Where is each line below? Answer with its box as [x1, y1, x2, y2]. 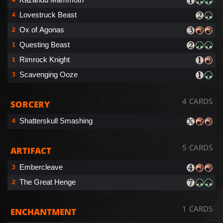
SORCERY [10, 98, 50, 110]
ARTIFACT [10, 144, 51, 156]
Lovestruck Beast [19, 10, 77, 19]
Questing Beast [19, 40, 70, 49]
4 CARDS [182, 96, 213, 106]
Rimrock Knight [19, 55, 70, 64]
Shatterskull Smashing [19, 116, 93, 125]
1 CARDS [182, 203, 213, 214]
